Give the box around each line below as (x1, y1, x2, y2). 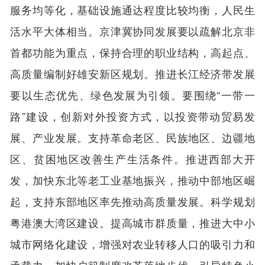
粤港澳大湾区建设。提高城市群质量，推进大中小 (10, 214, 255, 230)
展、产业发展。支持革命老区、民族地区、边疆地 (10, 129, 255, 145)
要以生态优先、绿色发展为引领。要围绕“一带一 (10, 86, 255, 102)
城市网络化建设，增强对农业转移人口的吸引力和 (10, 235, 255, 251)
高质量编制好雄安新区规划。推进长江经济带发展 (10, 65, 255, 81)
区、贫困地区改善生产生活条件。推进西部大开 (10, 150, 255, 166)
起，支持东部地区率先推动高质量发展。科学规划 (10, 193, 255, 209)
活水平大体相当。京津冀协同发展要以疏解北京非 (10, 22, 255, 38)
